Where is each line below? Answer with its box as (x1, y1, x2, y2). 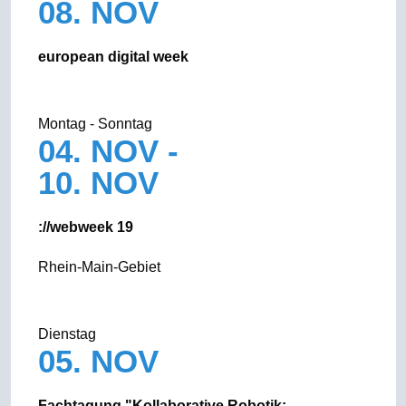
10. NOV (37, 165, 159, 200)
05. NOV (37, 343, 168, 379)
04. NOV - (37, 133, 179, 169)
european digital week (37, 49, 188, 64)
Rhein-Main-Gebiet (37, 259, 160, 275)
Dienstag (37, 326, 96, 342)
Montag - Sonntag (37, 116, 152, 131)
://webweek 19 (37, 219, 133, 235)
